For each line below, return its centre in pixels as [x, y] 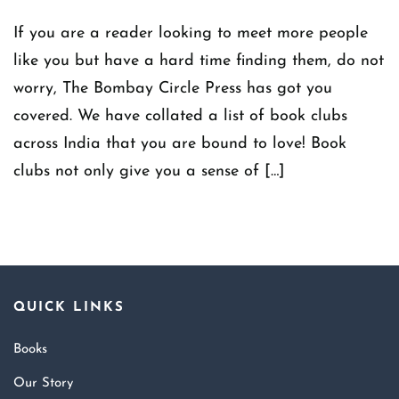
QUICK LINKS [69, 308]
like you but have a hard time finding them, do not [199, 61]
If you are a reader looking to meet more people [191, 34]
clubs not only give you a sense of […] [149, 172]
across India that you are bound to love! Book [180, 144]
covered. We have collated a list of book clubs [180, 117]
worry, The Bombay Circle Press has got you [173, 89]
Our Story [43, 384]
